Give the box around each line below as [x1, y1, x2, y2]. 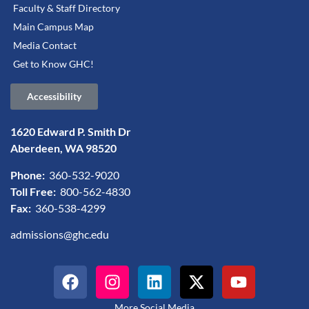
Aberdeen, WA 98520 [10, 141, 117, 155]
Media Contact [13, 39, 77, 52]
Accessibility [27, 90, 81, 103]
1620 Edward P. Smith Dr [10, 125, 131, 139]
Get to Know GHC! [13, 58, 94, 70]
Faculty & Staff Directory [13, 2, 120, 14]
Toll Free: [10, 184, 58, 198]
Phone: [10, 168, 47, 181]
